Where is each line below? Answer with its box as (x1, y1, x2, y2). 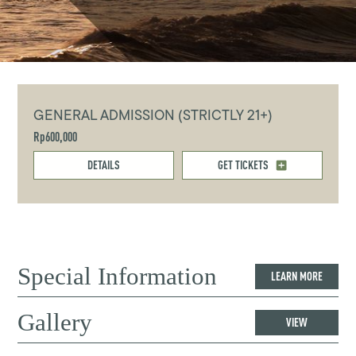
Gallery (17, 308, 93, 336)
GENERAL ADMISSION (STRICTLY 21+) (33, 104, 273, 126)
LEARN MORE (271, 269, 323, 284)
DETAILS (87, 158, 121, 172)
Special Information (17, 261, 218, 290)
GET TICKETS (217, 158, 269, 172)
